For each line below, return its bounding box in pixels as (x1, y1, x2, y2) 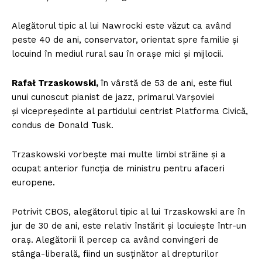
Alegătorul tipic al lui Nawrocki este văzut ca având (12, 20, 231, 32)
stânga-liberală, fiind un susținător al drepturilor (12, 249, 219, 260)
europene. (12, 177, 58, 188)
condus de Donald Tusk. (12, 120, 116, 131)
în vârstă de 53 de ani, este (101, 78, 217, 89)
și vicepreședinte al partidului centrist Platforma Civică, (12, 106, 248, 117)
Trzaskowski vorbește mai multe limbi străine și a (12, 149, 226, 160)
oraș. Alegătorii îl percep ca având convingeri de (12, 235, 219, 246)
